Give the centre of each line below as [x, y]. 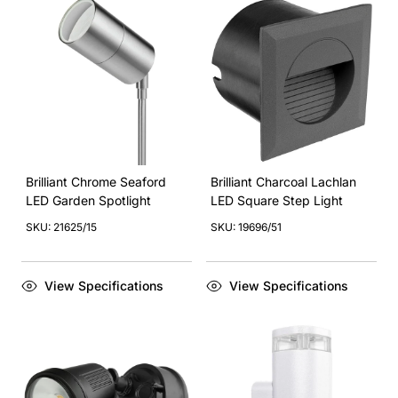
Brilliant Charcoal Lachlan [283, 182]
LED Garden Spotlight [88, 200]
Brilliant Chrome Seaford [96, 182]
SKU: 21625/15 [61, 227]
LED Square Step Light [277, 200]
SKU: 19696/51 [246, 227]
